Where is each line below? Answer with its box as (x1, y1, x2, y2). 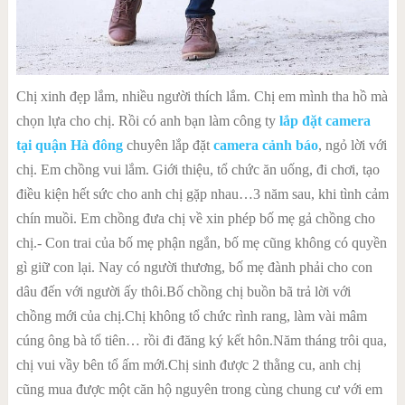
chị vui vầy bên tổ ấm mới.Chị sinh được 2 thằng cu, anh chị (15, 357, 361, 373)
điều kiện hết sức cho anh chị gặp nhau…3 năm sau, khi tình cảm (15, 186, 389, 202)
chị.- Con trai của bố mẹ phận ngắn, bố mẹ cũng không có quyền (15, 235, 387, 251)
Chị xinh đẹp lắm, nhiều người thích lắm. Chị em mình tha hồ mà (15, 89, 388, 105)
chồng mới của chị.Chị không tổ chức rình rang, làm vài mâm (15, 308, 367, 325)
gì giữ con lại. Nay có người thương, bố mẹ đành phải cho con (15, 259, 372, 276)
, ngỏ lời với (317, 137, 387, 154)
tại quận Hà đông (15, 137, 123, 154)
